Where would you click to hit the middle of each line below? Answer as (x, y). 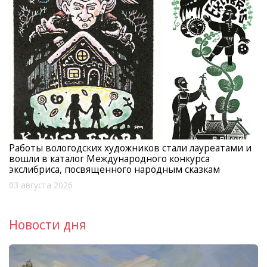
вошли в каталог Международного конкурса (109, 159)
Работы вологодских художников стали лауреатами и (130, 148)
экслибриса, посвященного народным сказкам (114, 170)
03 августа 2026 (41, 186)
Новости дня (48, 225)
